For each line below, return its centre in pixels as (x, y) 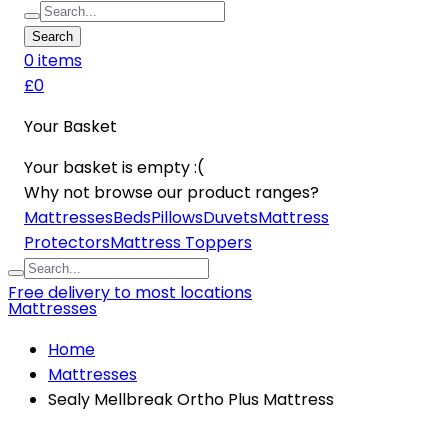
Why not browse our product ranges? (171, 193)
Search (52, 37)
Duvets (230, 218)
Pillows (177, 218)
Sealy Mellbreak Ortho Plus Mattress (191, 400)
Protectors (67, 243)
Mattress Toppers (181, 243)
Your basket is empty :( (114, 168)
